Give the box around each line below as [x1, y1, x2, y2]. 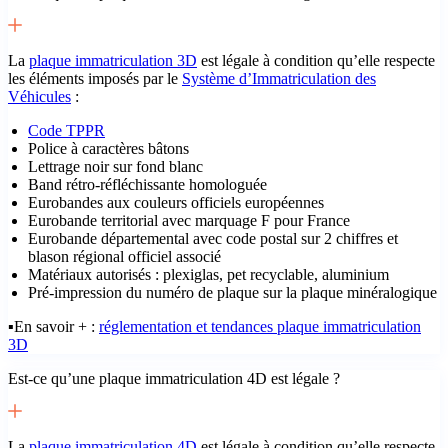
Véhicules [8, 87, 71, 105]
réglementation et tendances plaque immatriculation [99, 317, 421, 335]
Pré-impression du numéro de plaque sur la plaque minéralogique [28, 283, 437, 301]
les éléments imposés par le [8, 69, 182, 87]
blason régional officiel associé [28, 247, 221, 265]
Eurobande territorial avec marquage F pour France [28, 211, 350, 229]
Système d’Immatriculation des [182, 69, 376, 87]
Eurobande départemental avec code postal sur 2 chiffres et [28, 229, 398, 247]
